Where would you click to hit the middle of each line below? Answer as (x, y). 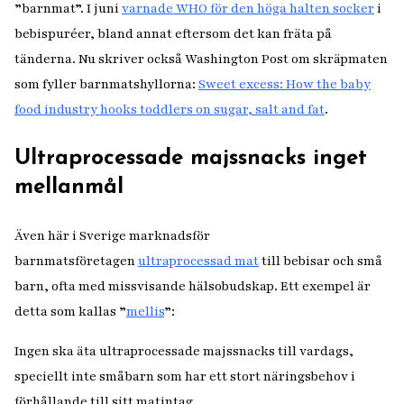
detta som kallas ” (70, 312)
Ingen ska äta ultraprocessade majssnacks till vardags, (184, 351)
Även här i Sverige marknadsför (112, 236)
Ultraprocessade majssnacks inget (191, 159)
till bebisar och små (321, 261)
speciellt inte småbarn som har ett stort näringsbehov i (185, 376)
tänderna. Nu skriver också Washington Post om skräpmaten (201, 59)
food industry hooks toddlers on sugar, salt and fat (170, 110)
